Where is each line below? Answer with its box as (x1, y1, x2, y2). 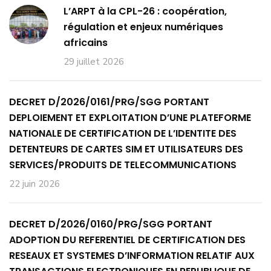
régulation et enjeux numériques (64, 20, 223, 34)
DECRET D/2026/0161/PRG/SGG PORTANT (9, 95, 209, 109)
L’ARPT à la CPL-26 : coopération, (64, 4, 227, 18)
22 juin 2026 (9, 178, 60, 190)
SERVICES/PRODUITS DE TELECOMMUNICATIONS (9, 158, 237, 172)
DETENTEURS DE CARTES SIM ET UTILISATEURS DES (9, 142, 243, 156)
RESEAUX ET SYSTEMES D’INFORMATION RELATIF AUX (9, 249, 255, 263)
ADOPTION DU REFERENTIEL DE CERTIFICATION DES (9, 233, 246, 247)
